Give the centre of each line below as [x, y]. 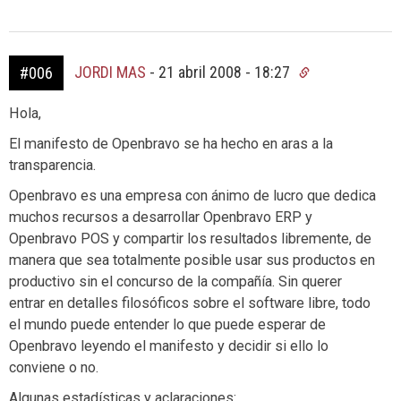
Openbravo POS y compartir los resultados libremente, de [190, 239]
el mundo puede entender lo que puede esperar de [167, 324]
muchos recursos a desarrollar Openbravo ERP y [161, 217]
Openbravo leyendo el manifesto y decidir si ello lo [169, 346]
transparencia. [52, 165]
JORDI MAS [110, 72]
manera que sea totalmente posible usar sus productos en [192, 260]
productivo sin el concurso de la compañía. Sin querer [175, 282]
